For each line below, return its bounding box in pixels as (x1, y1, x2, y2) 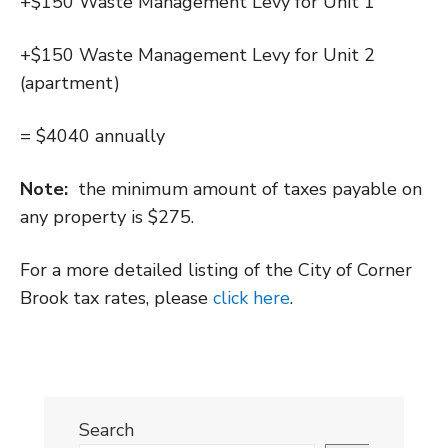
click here (213, 286, 290, 310)
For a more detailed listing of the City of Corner (20, 258, 412, 282)
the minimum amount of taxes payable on (68, 177, 422, 201)
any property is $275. (20, 205, 194, 229)
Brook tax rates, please (20, 286, 213, 310)
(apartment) (20, 71, 120, 95)
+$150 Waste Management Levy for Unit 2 (20, 43, 375, 67)
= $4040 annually (20, 124, 165, 148)
